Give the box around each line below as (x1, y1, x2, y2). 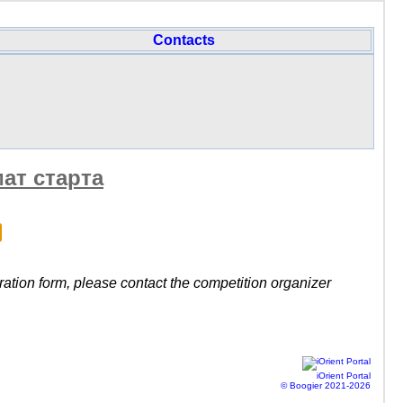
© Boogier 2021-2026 (281, 381, 371, 390)
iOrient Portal (317, 371, 371, 381)
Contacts (152, 32, 215, 48)
